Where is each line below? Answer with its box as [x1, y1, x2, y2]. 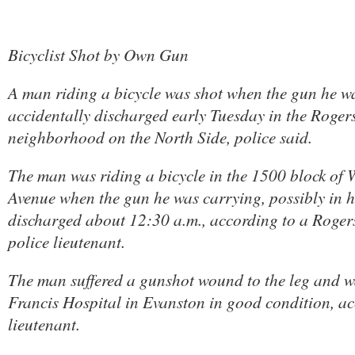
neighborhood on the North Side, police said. [8, 125, 312, 148]
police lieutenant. [8, 230, 125, 253]
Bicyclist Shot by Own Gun [8, 43, 189, 66]
